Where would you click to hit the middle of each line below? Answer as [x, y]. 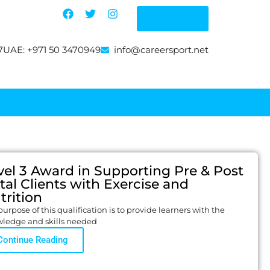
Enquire [173, 19]
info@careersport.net [161, 50]
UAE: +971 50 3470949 [52, 50]
